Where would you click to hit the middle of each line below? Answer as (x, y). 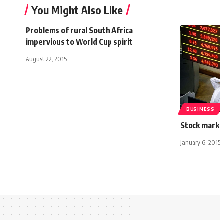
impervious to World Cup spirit (79, 41)
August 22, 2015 (46, 59)
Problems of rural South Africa (79, 30)
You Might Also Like (77, 10)
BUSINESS (200, 109)
